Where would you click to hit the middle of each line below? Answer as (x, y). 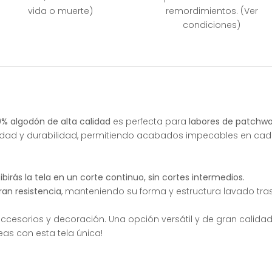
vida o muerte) (60, 11)
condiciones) (212, 25)
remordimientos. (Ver (212, 11)
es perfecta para (150, 122)
